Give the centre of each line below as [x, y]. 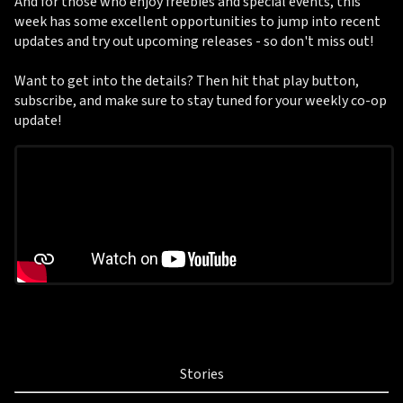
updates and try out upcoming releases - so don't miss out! [194, 41]
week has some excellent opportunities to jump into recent [197, 22]
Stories [201, 374]
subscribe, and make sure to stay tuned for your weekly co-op [201, 101]
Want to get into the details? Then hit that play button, [187, 81]
